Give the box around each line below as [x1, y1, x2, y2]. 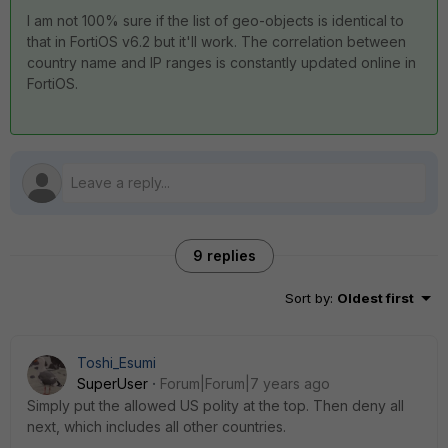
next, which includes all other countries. [27, 418, 286, 435]
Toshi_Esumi [77, 354, 156, 371]
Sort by [285, 290, 330, 306]
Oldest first [337, 290, 414, 306]
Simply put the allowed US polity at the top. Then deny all [27, 397, 404, 414]
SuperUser [77, 375, 148, 392]
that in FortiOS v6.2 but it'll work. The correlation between [27, 33, 406, 50]
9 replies [192, 247, 256, 264]
